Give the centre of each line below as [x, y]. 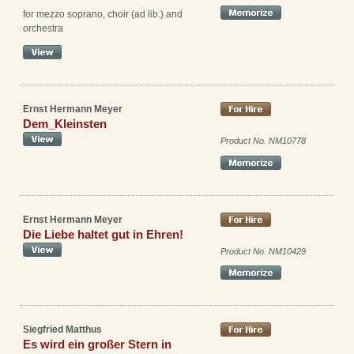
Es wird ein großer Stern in [97, 345]
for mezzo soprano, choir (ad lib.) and [103, 14]
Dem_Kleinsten [65, 123]
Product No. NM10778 [263, 140]
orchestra [43, 28]
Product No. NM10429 [263, 251]
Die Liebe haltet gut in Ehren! [103, 234]
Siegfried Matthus [62, 330]
